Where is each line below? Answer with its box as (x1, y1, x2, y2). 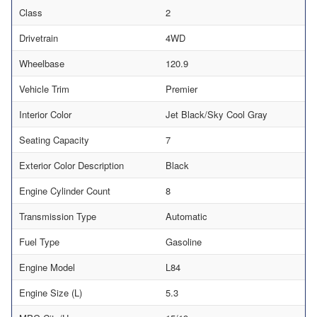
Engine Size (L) (19, 285, 82, 299)
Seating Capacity (19, 132, 89, 146)
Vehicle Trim (19, 81, 69, 96)
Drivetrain (19, 30, 58, 45)
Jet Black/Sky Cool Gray (166, 107, 267, 121)
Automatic (166, 209, 207, 223)
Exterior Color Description (19, 158, 124, 172)
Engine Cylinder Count (19, 183, 110, 197)
